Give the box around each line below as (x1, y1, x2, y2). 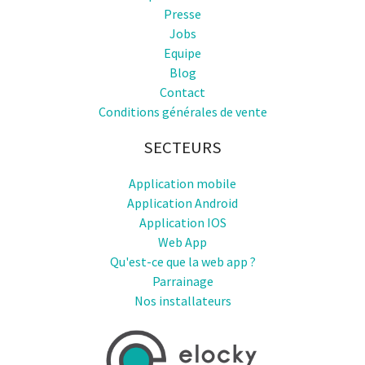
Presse (164, 6, 201, 23)
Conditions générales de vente (98, 103, 267, 121)
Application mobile (129, 175, 236, 192)
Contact (160, 84, 205, 101)
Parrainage (152, 273, 213, 290)
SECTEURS (143, 137, 222, 159)
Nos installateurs (134, 292, 231, 310)
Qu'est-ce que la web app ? (109, 253, 256, 270)
